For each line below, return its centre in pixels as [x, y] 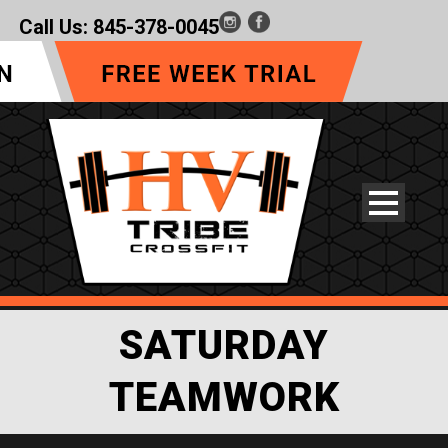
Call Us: [56, 27]
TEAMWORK [224, 398]
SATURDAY [224, 346]
